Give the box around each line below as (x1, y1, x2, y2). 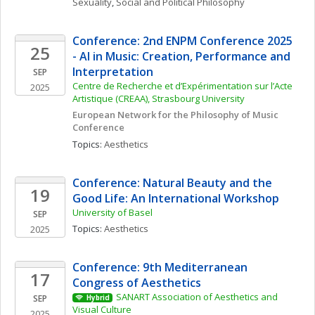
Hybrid (86, 293, 110, 302)
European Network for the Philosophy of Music (72, 108, 278, 121)
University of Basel (72, 206, 153, 219)
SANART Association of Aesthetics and (115, 290, 278, 303)
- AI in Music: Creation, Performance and (72, 49, 290, 64)
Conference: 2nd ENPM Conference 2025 (72, 33, 292, 49)
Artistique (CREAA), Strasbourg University (72, 92, 245, 105)
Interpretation (72, 64, 153, 79)
